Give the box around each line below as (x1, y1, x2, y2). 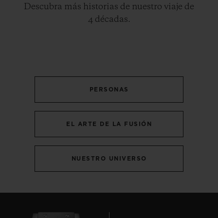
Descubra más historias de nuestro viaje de (24, 2, 194, 11)
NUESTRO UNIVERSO (71, 155, 147, 162)
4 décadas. (88, 15, 130, 24)
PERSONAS (89, 86, 129, 92)
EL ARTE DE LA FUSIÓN (66, 121, 152, 127)
